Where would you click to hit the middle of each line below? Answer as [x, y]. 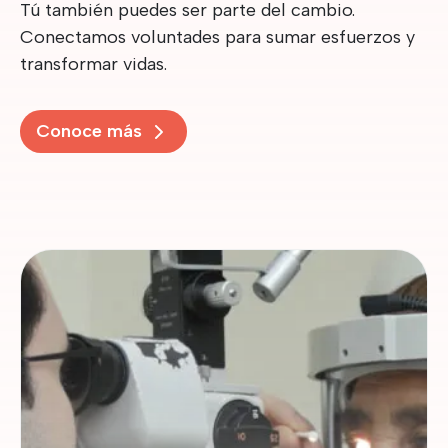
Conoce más [89, 130]
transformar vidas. [93, 63]
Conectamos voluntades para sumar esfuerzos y [217, 36]
